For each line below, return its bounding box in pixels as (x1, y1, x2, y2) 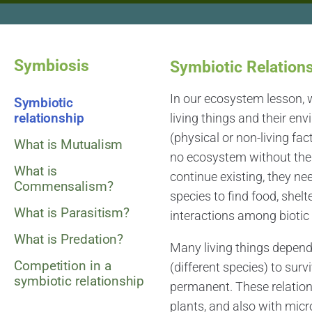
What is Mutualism (14, 136, 123, 153)
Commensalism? (14, 178, 114, 195)
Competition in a (14, 258, 111, 274)
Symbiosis (14, 56, 89, 76)
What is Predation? (14, 231, 124, 248)
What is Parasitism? (14, 205, 130, 221)
